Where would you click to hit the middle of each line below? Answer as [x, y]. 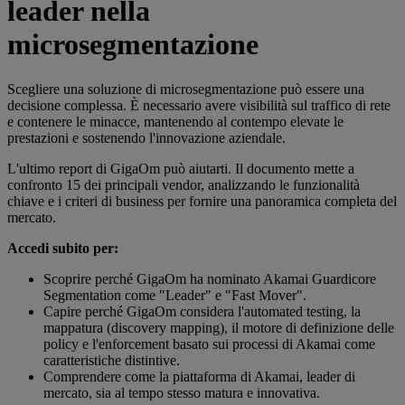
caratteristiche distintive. [112, 360]
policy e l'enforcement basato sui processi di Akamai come [209, 344]
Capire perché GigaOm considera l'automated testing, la [202, 311]
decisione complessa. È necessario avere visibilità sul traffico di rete [199, 105]
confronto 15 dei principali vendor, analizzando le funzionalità [184, 184]
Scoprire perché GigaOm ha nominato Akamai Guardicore [210, 278]
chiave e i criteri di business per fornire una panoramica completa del [202, 201]
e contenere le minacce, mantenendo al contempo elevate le [175, 121]
